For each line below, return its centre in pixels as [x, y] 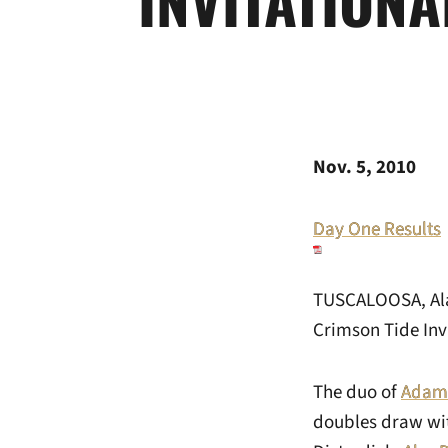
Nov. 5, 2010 [364, 167]
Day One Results [377, 229]
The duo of [357, 392]
